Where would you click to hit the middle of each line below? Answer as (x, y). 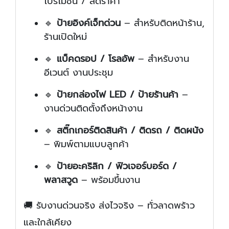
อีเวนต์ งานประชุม (78, 73)
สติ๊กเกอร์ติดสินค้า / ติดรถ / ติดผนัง (130, 131)
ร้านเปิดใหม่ (65, 37)
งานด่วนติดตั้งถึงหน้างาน (93, 109)
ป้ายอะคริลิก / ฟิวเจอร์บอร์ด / (117, 166)
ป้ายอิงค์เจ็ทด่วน (89, 23)
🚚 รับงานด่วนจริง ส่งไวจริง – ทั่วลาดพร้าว (109, 206)
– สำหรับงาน (162, 59)
